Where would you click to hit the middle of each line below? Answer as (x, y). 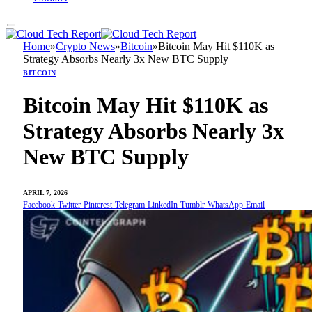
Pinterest (98, 204)
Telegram (130, 204)
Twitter (69, 204)
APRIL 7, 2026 (45, 192)
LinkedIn (163, 204)
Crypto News (85, 46)
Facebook (39, 204)
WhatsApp (225, 204)
